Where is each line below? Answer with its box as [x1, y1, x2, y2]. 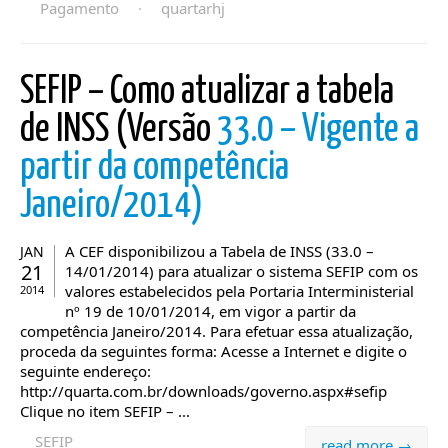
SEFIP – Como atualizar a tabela [20, 74, 394, 111]
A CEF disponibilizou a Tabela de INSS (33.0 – [65, 241, 374, 261]
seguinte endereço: [20, 361, 151, 381]
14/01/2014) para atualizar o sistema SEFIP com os [65, 261, 418, 281]
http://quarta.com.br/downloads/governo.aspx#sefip [20, 381, 387, 401]
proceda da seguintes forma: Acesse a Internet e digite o [20, 341, 407, 361]
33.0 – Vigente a [217, 112, 419, 149]
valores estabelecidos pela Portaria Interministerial [65, 281, 414, 301]
